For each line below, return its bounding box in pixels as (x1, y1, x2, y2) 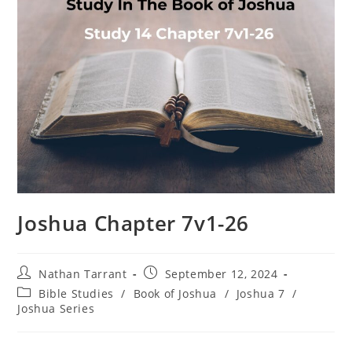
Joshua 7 (236, 285, 285, 301)
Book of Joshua (133, 285, 218, 301)
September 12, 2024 (164, 266, 278, 281)
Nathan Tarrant (38, 266, 127, 281)
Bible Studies (38, 285, 114, 301)
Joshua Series (17, 300, 95, 316)
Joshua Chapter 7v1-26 (17, 208, 250, 237)
